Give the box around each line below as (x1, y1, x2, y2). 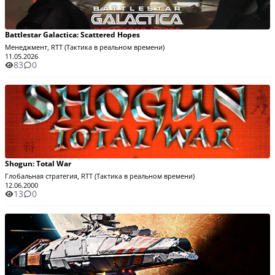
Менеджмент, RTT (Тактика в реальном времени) (5, 42, 165, 52)
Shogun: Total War (5, 158, 71, 169)
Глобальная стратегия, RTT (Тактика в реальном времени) (5, 171, 195, 180)
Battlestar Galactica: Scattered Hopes (5, 29, 140, 40)
